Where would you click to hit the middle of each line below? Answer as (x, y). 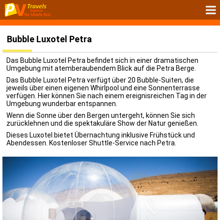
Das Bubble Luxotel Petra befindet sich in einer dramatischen (102, 60)
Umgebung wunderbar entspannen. (62, 104)
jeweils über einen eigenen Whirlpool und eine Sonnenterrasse (103, 88)
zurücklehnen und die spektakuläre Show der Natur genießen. (102, 123)
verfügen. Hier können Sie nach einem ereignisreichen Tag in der (107, 96)
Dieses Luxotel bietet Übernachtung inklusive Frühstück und (101, 135)
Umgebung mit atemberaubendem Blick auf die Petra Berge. (101, 68)
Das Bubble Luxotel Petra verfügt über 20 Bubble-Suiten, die (100, 80)
